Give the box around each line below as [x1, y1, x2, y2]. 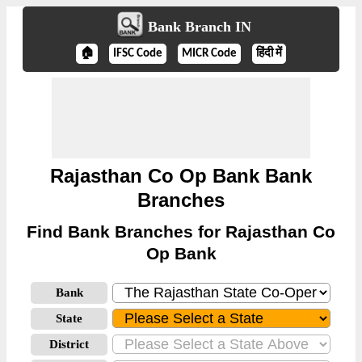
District [49, 338, 89, 351]
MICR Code [182, 48, 237, 60]
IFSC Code [113, 48, 162, 60]
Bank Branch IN [147, 19, 251, 36]
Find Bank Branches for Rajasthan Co [27, 222, 335, 241]
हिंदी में [256, 48, 282, 60]
